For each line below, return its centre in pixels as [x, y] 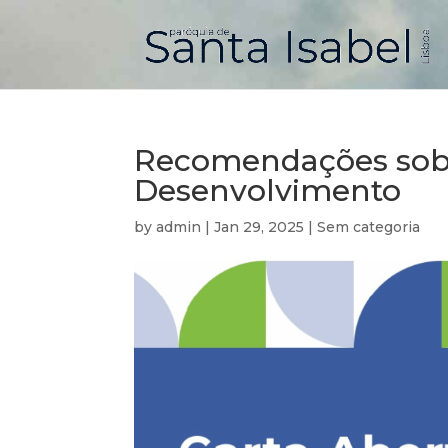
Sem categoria [369, 227]
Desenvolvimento [268, 190]
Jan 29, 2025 [259, 227]
